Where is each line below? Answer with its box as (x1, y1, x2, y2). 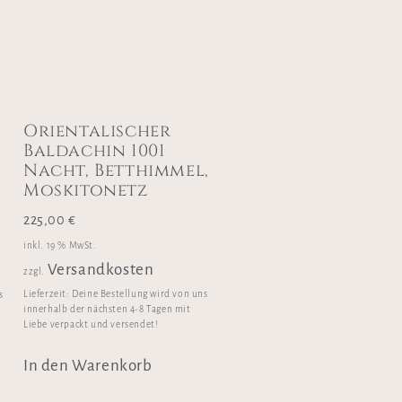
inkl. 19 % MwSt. (23, 240, 97, 250)
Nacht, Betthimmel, (23, 159, 209, 183)
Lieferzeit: (23, 289, 73, 300)
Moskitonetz (23, 179, 149, 203)
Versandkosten (47, 260, 154, 278)
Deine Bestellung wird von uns (72, 289, 208, 300)
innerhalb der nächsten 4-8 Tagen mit (23, 304, 191, 315)
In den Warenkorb (23, 357, 153, 375)
